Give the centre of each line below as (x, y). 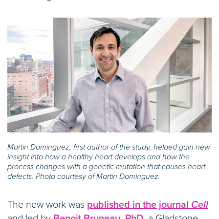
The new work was (47, 205)
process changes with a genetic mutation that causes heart (106, 167)
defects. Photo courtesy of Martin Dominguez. (84, 177)
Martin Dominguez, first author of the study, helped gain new (109, 147)
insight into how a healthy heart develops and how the (99, 157)
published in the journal (139, 205)
